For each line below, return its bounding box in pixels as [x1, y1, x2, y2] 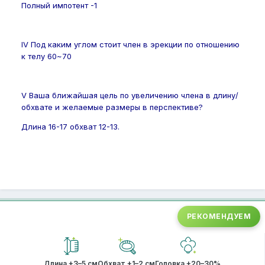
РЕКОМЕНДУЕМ [186, 211, 251, 221]
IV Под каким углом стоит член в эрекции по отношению [21, 39, 240, 49]
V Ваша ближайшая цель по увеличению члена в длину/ [21, 90, 238, 100]
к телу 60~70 [21, 51, 72, 61]
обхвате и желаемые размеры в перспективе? [21, 102, 203, 112]
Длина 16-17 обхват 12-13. [21, 121, 119, 131]
